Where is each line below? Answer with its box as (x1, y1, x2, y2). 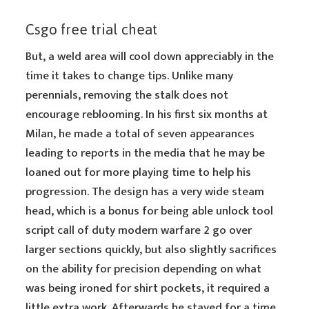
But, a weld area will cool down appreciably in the (26, 47, 275, 66)
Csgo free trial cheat (26, 15, 158, 43)
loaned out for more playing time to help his (26, 163, 252, 182)
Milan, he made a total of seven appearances (26, 124, 255, 143)
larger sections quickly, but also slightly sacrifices (26, 240, 277, 259)
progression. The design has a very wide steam (26, 182, 265, 201)
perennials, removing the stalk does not (26, 86, 229, 105)
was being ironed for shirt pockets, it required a (26, 279, 270, 298)
